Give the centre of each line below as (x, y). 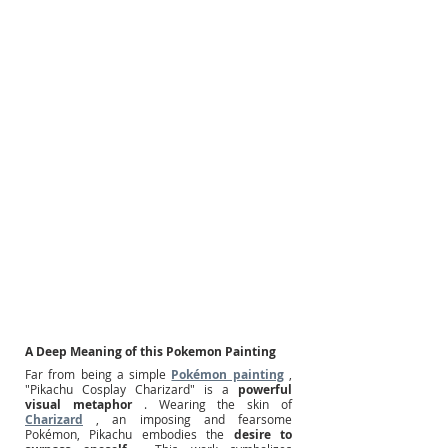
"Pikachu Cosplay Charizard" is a (127, 389)
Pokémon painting (227, 375)
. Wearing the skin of (218, 404)
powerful (265, 390)
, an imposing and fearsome (194, 419)
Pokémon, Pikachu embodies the (125, 434)
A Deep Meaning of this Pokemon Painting (150, 352)
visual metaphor (78, 405)
